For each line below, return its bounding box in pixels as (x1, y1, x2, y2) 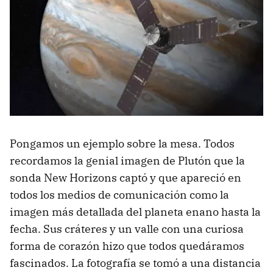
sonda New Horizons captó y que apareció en (10, 171, 241, 185)
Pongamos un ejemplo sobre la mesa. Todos (10, 136, 235, 151)
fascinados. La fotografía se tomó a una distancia (10, 256, 261, 271)
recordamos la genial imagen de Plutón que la (10, 154, 245, 168)
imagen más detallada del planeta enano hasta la (10, 205, 261, 219)
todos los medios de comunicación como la (10, 188, 229, 202)
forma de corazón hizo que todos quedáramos (10, 239, 244, 253)
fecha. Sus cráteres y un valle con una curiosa (10, 222, 244, 236)
